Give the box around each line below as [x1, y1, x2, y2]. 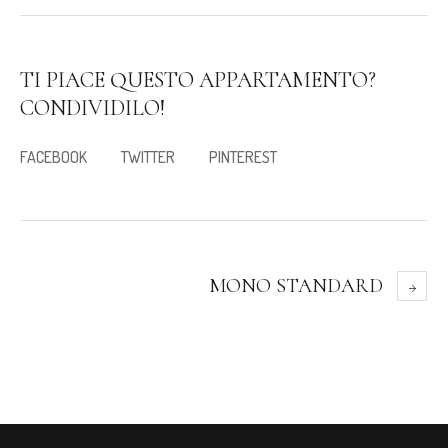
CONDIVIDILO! [20, 94, 165, 121]
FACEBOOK [20, 146, 87, 167]
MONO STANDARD [209, 273, 383, 298]
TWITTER [121, 146, 175, 167]
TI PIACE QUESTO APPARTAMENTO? [20, 66, 376, 93]
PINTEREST [209, 146, 277, 167]
